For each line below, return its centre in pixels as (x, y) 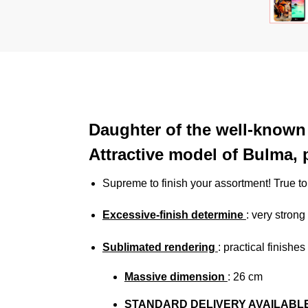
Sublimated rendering (160, 247)
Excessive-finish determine (174, 215)
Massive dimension (176, 277)
